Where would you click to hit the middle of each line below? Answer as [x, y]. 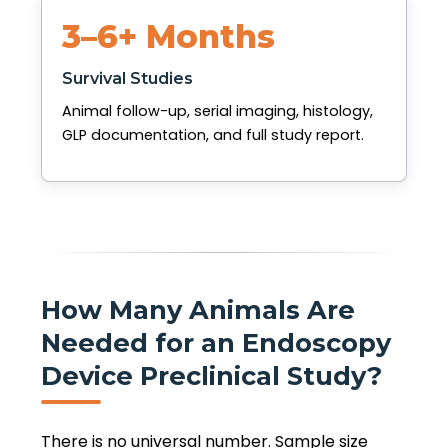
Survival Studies [127, 78]
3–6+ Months [168, 36]
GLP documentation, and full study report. [213, 134]
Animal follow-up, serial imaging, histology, [217, 110]
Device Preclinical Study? [211, 376]
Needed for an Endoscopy [216, 343]
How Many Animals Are [198, 310]
